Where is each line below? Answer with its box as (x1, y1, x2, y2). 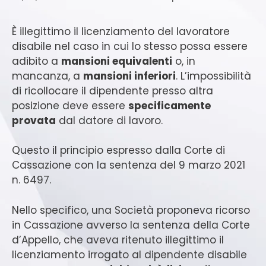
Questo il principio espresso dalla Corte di (12, 143, 225, 157)
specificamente (128, 98, 211, 113)
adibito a (12, 53, 61, 68)
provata (12, 113, 56, 128)
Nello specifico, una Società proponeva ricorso (12, 202, 250, 217)
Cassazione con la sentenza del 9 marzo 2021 (12, 158, 245, 172)
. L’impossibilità (176, 68, 251, 83)
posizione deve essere (12, 98, 128, 113)
